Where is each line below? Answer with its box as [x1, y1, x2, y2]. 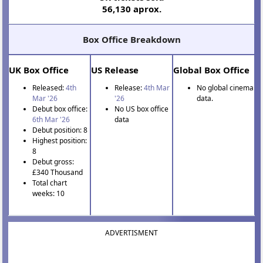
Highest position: [32, 136, 87, 146]
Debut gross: [32, 157, 75, 167]
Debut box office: [32, 104, 88, 114]
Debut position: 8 [32, 125, 88, 136]
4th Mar [144, 83, 170, 93]
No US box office [114, 104, 169, 114]
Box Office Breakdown [82, 33, 181, 46]
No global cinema [196, 83, 254, 93]
